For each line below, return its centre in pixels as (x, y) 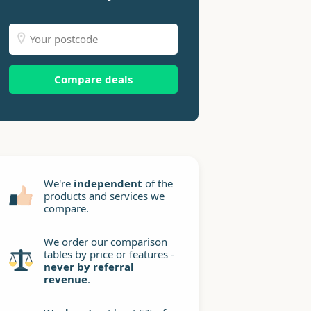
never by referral (89, 267)
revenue (66, 279)
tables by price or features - (109, 254)
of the (158, 183)
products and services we (104, 196)
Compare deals (94, 79)
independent (108, 183)
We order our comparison (106, 242)
